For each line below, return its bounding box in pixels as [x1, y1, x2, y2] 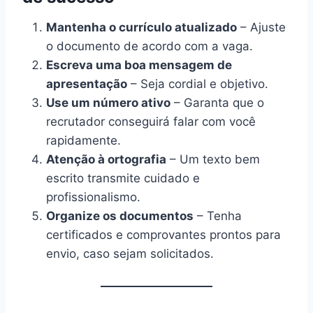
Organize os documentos [46, 208, 194, 223]
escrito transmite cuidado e [46, 170, 200, 185]
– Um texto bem [166, 152, 260, 166]
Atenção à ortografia [46, 152, 166, 166]
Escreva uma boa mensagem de [46, 57, 232, 72]
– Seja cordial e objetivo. [127, 76, 268, 91]
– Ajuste [237, 20, 286, 34]
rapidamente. [46, 133, 121, 147]
